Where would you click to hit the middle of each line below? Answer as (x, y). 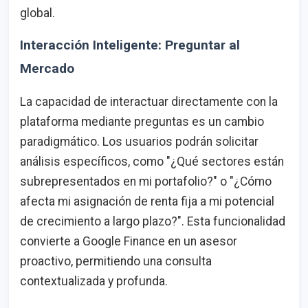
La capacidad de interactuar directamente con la (149, 102)
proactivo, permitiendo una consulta (116, 262)
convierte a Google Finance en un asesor (129, 242)
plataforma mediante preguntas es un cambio (142, 122)
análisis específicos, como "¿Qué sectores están (152, 162)
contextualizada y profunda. (94, 282)
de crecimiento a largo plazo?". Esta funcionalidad (153, 222)
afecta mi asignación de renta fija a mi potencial (147, 202)
